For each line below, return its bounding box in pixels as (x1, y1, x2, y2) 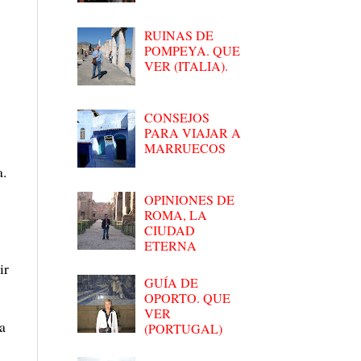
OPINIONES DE (144, 191, 235, 209)
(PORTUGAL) (144, 319, 223, 337)
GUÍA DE (144, 273, 199, 291)
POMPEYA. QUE (144, 41, 241, 59)
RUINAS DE (144, 26, 214, 44)
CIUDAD (144, 222, 196, 239)
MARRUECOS (144, 139, 226, 156)
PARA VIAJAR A (144, 123, 242, 141)
